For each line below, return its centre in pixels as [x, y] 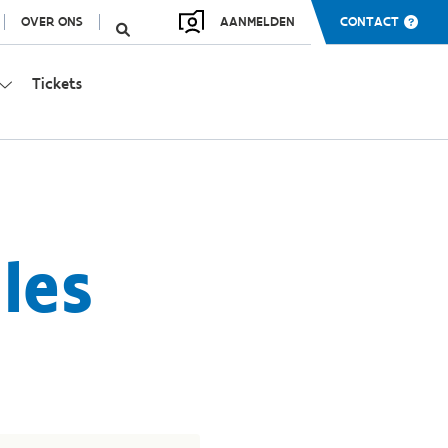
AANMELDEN [257, 21]
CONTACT [369, 21]
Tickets [56, 83]
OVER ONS [51, 21]
